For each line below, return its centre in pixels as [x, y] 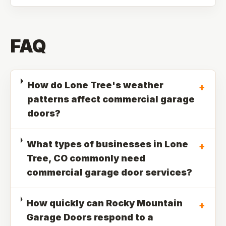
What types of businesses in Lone [107, 144]
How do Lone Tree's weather [96, 85]
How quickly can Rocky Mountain [105, 203]
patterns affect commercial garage [111, 99]
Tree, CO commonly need [86, 158]
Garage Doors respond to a [90, 217]
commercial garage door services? [109, 172]
